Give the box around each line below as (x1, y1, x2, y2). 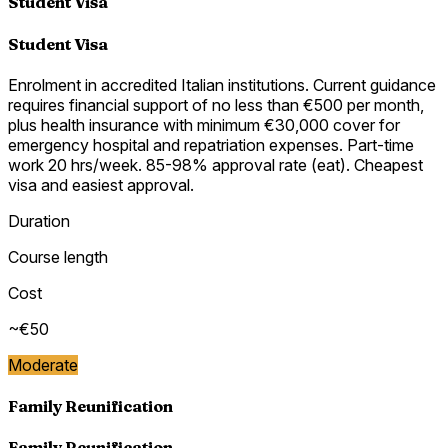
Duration (8, 210, 70, 231)
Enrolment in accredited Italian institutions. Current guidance (8, 74, 436, 95)
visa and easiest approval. (8, 174, 194, 195)
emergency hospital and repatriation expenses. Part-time (8, 134, 414, 155)
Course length (8, 246, 108, 267)
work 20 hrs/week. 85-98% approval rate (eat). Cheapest (8, 154, 423, 175)
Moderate (8, 354, 78, 375)
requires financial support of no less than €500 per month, (8, 94, 424, 115)
